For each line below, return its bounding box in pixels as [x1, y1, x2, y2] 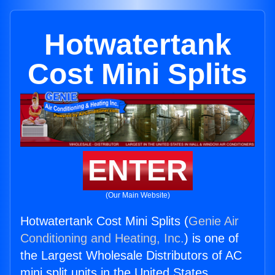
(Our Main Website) [105, 191, 170, 200]
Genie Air [188, 214, 239, 228]
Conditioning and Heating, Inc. [20, 231, 184, 246]
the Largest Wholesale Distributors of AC [20, 249, 242, 263]
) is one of [184, 231, 239, 246]
